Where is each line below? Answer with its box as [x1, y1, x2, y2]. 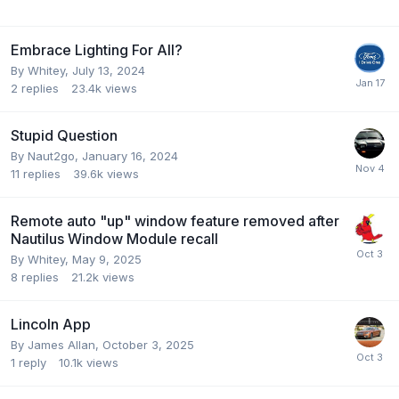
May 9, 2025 [72, 251, 142, 266]
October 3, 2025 [102, 337, 194, 352]
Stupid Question [11, 126, 118, 144]
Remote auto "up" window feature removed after [11, 211, 339, 230]
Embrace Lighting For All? [11, 40, 183, 59]
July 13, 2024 [72, 62, 145, 77]
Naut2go [28, 148, 75, 163]
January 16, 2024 [82, 148, 178, 163]
